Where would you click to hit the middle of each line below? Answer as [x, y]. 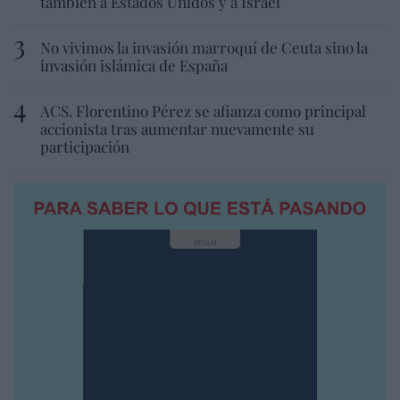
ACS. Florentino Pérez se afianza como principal [203, 110]
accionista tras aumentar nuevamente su [177, 128]
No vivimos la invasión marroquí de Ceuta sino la [204, 47]
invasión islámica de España [134, 65]
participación [85, 146]
